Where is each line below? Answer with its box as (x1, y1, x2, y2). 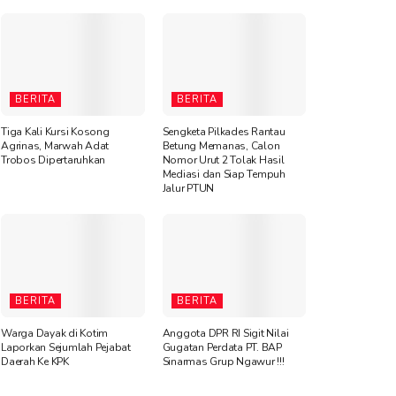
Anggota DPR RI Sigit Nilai (162, 325, 289, 340)
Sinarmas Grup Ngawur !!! (162, 354, 285, 369)
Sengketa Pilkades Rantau (162, 125, 286, 140)
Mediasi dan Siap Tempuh (162, 167, 286, 182)
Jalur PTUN (162, 181, 215, 196)
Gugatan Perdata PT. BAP (162, 339, 282, 354)
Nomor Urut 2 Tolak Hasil (162, 153, 285, 168)
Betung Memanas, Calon (162, 139, 280, 154)
